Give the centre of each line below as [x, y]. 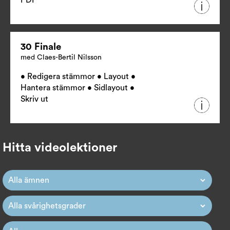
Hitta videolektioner [60, 148]
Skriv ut [34, 99]
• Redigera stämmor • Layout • [78, 77]
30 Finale [41, 47]
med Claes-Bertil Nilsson [61, 58]
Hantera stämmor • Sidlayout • [78, 88]
